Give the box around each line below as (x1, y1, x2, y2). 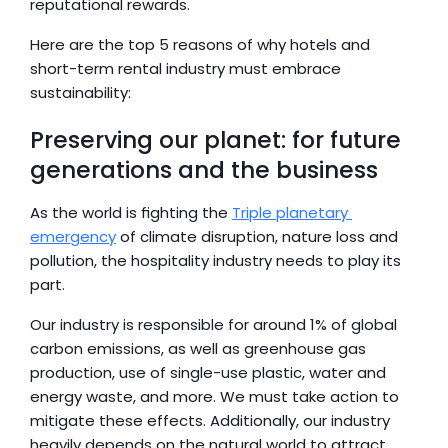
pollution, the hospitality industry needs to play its (30, 250, 401, 271)
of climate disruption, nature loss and (116, 226, 398, 247)
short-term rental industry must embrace (30, 58, 341, 79)
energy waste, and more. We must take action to (30, 386, 399, 407)
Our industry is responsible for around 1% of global (30, 314, 397, 335)
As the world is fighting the (30, 202, 232, 223)
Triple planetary (232, 202, 348, 223)
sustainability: (30, 82, 131, 103)
